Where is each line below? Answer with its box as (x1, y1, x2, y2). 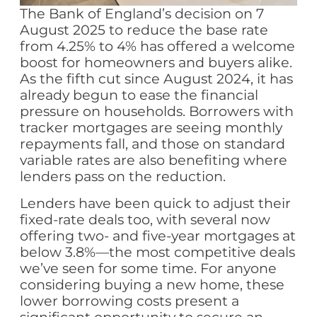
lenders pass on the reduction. (20, 168, 226, 185)
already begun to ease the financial (20, 86, 259, 104)
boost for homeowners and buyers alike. (20, 54, 293, 71)
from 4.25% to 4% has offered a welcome (20, 38, 296, 55)
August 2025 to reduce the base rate (20, 21, 269, 39)
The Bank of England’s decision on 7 (20, 5, 265, 23)
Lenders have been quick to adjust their (20, 195, 292, 212)
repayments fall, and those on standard (20, 135, 286, 153)
